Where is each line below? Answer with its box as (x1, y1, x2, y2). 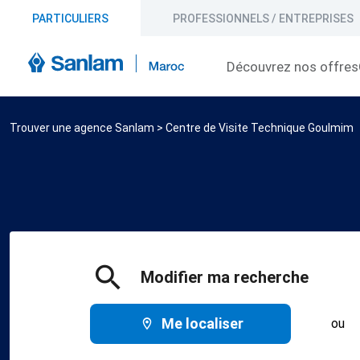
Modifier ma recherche (141, 267, 309, 287)
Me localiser (162, 315, 244, 332)
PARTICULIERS (32, 11, 108, 25)
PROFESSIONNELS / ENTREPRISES (173, 11, 354, 25)
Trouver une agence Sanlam (10, 121, 154, 134)
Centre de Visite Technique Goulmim (166, 121, 354, 134)
